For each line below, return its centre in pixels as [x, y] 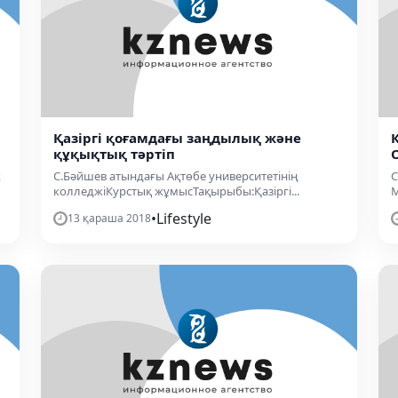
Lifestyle [184, 219]
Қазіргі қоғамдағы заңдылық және [177, 138]
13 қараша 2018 [109, 219]
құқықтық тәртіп [114, 154]
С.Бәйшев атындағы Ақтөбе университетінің [176, 176]
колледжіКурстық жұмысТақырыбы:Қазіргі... [176, 191]
